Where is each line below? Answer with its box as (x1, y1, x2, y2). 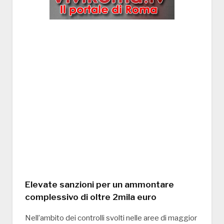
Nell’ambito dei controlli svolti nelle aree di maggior (25, 213, 197, 223)
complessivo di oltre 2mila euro (25, 191, 156, 202)
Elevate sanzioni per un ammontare (25, 179, 174, 190)
